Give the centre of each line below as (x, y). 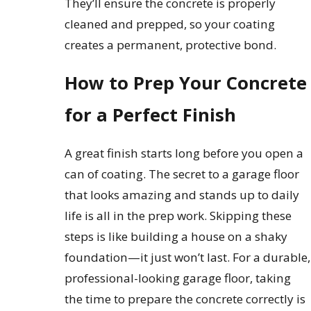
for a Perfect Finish (151, 115)
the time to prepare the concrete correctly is (185, 299)
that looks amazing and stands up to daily (182, 195)
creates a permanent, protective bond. (171, 44)
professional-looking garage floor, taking (178, 278)
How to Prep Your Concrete (186, 83)
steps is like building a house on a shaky (176, 237)
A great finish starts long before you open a (184, 153)
